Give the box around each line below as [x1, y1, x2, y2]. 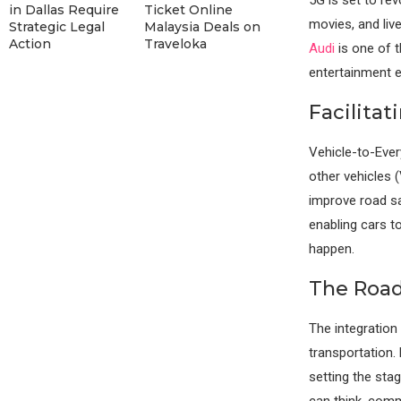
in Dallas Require [9, 2, 119, 19]
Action [9, 36, 51, 53]
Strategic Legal [9, 19, 105, 36]
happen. [308, 240, 354, 257]
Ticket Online [143, 2, 233, 19]
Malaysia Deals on [143, 19, 260, 36]
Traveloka [143, 36, 207, 53]
